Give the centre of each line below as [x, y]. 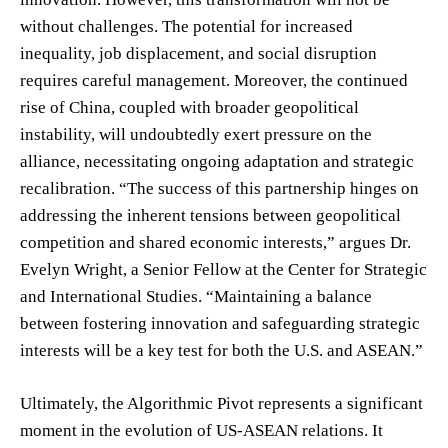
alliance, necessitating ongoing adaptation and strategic [217, 161]
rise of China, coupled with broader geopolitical [189, 107]
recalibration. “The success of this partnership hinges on [219, 188]
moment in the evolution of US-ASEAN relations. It [201, 430]
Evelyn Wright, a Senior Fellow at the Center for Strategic [223, 269]
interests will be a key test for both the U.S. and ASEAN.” [221, 350]
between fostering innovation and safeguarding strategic [220, 323]
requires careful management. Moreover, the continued [214, 80]
